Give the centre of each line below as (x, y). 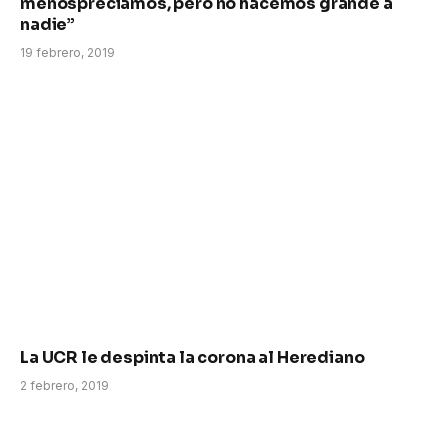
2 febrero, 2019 (64, 386)
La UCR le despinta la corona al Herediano (192, 358)
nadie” (48, 25)
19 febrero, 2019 (67, 53)
